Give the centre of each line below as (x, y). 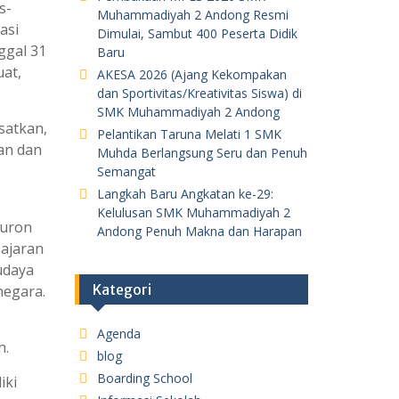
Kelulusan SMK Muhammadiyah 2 (193, 212)
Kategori (122, 289)
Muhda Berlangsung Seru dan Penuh (202, 152)
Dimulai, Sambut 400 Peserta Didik (197, 33)
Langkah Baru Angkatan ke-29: (185, 193)
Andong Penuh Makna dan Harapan (199, 231)
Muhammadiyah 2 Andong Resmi (192, 14)
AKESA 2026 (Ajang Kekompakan (191, 74)
